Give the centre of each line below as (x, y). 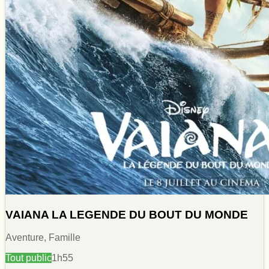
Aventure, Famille (43, 238)
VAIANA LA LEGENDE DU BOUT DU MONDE (127, 214)
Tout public (29, 258)
